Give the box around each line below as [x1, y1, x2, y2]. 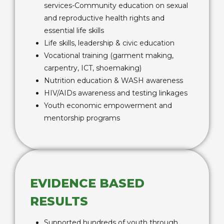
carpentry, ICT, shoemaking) [44, 63, 141, 72]
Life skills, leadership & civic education [44, 38, 174, 47]
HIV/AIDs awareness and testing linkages [44, 88, 187, 97]
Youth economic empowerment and [44, 101, 172, 110]
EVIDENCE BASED [30, 176, 144, 190]
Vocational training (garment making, [44, 51, 173, 60]
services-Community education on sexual [44, 1, 188, 10]
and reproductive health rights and [44, 13, 164, 22]
